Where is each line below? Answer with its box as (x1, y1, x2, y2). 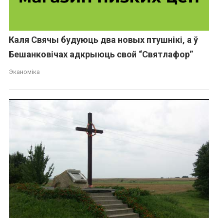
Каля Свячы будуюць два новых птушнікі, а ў (9, 35, 199, 45)
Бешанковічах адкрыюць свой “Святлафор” (9, 49, 194, 60)
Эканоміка (9, 68, 40, 76)
